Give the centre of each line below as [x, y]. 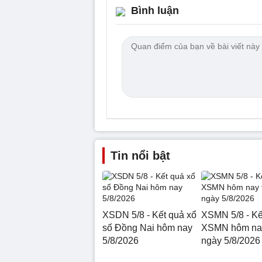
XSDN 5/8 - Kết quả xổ [149, 215]
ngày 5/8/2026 [230, 240]
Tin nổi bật [140, 155]
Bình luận [155, 10]
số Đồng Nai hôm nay [147, 227]
